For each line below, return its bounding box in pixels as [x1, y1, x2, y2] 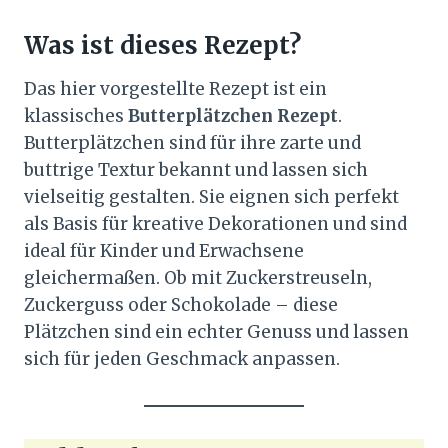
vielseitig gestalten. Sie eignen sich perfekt [24, 186, 399, 209]
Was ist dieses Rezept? [24, 30, 301, 62]
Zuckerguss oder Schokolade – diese [24, 294, 338, 317]
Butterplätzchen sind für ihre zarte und [24, 132, 361, 155]
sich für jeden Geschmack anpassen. [24, 348, 340, 371]
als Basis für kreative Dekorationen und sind [24, 213, 407, 236]
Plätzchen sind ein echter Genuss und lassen [24, 321, 409, 344]
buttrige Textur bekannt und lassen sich [24, 159, 368, 182]
